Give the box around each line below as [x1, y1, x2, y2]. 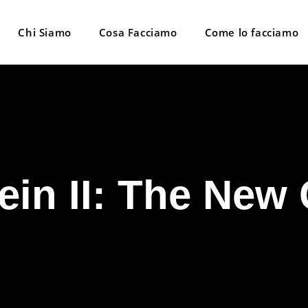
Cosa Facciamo [98, 25, 177, 39]
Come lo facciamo [204, 25, 299, 39]
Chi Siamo [18, 25, 71, 39]
